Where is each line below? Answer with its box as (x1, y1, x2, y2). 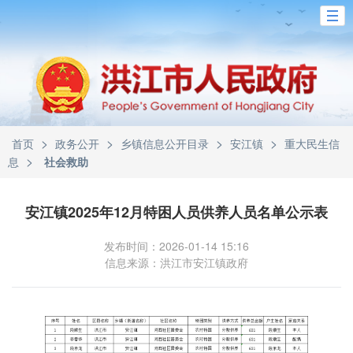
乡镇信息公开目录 (121, 136, 209, 151)
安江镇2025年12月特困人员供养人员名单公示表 (25, 202, 328, 222)
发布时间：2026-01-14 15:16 (104, 238, 249, 254)
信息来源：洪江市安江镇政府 (105, 255, 248, 270)
